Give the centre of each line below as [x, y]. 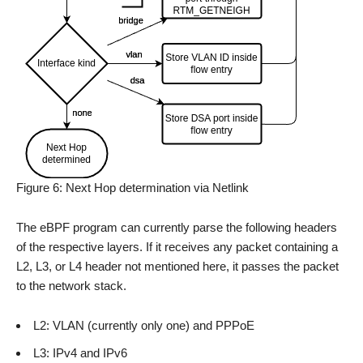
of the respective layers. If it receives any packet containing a [177, 246]
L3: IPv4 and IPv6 [80, 352]
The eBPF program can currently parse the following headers [177, 227]
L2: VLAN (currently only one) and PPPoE [144, 325]
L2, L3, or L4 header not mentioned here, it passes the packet [177, 266]
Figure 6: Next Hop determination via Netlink [132, 187]
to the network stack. [71, 285]
